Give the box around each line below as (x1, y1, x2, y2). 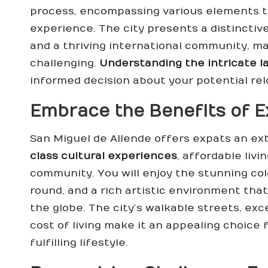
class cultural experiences (30, 150, 177, 163)
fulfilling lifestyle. (30, 237, 128, 249)
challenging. (30, 57, 99, 70)
